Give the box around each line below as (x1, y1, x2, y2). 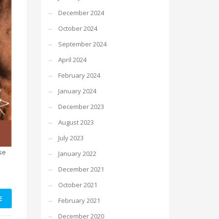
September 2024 (58, 40, 107, 48)
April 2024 (58, 55, 87, 64)
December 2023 (58, 102, 104, 111)
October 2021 (58, 180, 97, 189)
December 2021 (58, 165, 104, 174)
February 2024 (58, 71, 100, 80)
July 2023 (58, 133, 84, 142)
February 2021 (58, 196, 100, 205)
